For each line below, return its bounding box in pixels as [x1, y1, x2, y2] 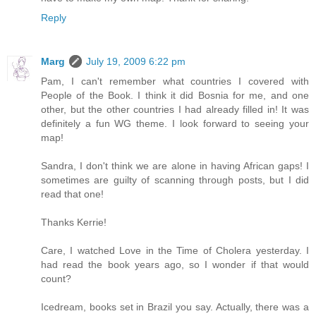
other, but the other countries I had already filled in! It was [41, 103, 309, 115]
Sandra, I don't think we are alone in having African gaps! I [41, 159, 309, 171]
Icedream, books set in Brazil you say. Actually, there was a [41, 300, 309, 312]
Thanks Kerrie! [41, 216, 107, 228]
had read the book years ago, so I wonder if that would [41, 258, 309, 270]
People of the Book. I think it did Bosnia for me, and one [41, 89, 309, 101]
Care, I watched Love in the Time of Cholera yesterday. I [41, 244, 309, 256]
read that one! [41, 188, 104, 200]
